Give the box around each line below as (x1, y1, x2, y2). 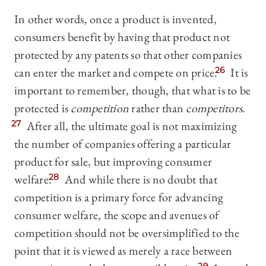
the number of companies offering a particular (14, 136, 232, 152)
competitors (186, 100, 242, 116)
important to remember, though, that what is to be (14, 83, 251, 99)
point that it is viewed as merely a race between (14, 243, 232, 259)
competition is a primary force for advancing (14, 189, 223, 205)
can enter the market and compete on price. (14, 65, 218, 81)
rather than (129, 100, 186, 116)
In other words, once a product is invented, (14, 11, 217, 27)
